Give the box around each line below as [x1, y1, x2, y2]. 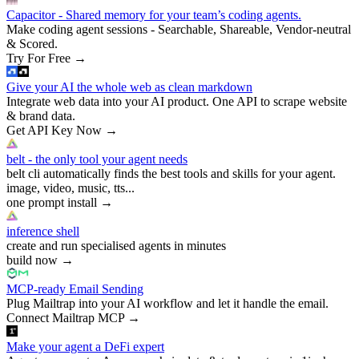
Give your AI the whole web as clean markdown [6, 79, 252, 94]
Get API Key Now [6, 123, 102, 137]
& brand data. [6, 108, 75, 123]
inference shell [6, 224, 79, 238]
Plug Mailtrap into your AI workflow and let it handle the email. [6, 296, 329, 310]
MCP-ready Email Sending [6, 281, 143, 296]
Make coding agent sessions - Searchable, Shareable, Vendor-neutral [6, 22, 351, 36]
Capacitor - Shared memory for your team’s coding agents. [6, 7, 301, 22]
